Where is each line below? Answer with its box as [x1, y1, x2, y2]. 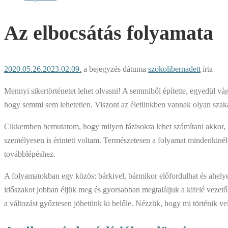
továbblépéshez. [4, 150, 55, 159]
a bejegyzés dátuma [81, 65, 146, 74]
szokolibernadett [148, 65, 201, 74]
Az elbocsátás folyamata [4, 21, 213, 45]
